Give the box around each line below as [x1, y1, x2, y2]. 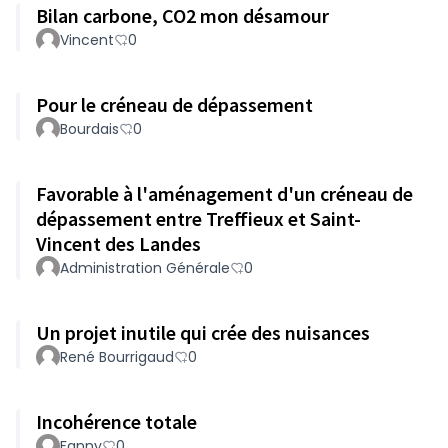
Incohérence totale [36, 409, 197, 434]
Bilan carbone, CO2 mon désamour [36, 3, 329, 28]
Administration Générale [60, 258, 230, 278]
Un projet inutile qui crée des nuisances [36, 320, 370, 345]
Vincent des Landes [36, 231, 201, 256]
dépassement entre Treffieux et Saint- [36, 206, 361, 231]
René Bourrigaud [60, 347, 174, 367]
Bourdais [60, 119, 119, 139]
